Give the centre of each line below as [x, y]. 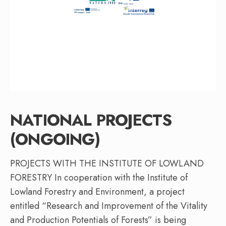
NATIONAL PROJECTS [91, 120]
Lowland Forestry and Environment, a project [97, 192]
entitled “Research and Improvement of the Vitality [109, 206]
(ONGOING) [55, 139]
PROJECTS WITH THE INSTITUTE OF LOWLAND [107, 164]
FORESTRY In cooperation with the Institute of [99, 178]
